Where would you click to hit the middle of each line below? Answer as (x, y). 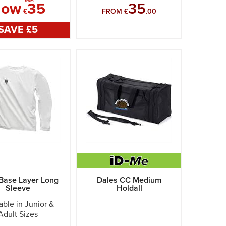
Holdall (129, 188)
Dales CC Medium (129, 180)
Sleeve (18, 188)
